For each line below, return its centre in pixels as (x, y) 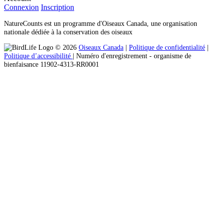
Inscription (57, 7)
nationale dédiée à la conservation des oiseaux (68, 32)
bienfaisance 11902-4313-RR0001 (52, 64)
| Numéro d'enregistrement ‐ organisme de (132, 56)
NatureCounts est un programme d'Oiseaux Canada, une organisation (101, 23)
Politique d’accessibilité (38, 56)
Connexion (21, 7)
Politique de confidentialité (167, 47)
